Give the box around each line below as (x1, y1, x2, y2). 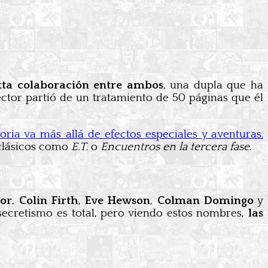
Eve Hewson (85, 194, 151, 208)
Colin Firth (19, 194, 78, 208)
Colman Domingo (157, 194, 254, 208)
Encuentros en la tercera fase (100, 141, 249, 153)
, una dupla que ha (163, 79, 264, 92)
